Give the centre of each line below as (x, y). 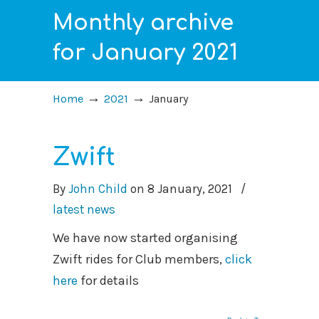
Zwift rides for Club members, (139, 259)
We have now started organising (145, 238)
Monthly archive (143, 23)
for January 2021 (145, 53)
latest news (84, 209)
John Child (98, 189)
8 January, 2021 (190, 189)
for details (108, 281)
